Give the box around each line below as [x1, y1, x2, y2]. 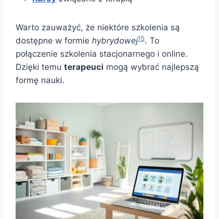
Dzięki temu [16, 62, 64, 72]
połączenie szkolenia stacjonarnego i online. [16, 49, 188, 59]
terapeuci [64, 62, 104, 72]
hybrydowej [92, 36, 138, 46]
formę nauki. [16, 75, 65, 86]
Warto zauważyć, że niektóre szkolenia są [16, 22, 180, 33]
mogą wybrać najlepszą [104, 62, 199, 72]
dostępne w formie [16, 36, 92, 46]
